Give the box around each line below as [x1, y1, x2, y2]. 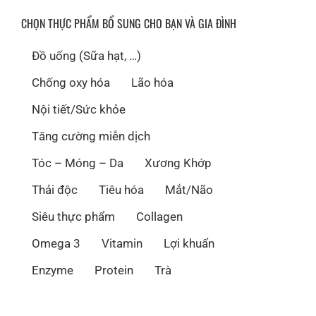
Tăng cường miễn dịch [32, 129, 150, 144]
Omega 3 [32, 236, 80, 251]
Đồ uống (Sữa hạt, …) [32, 49, 141, 63]
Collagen [136, 209, 183, 224]
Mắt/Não [165, 183, 213, 197]
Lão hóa [131, 75, 174, 90]
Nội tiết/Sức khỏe [32, 102, 126, 117]
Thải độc [32, 183, 78, 197]
